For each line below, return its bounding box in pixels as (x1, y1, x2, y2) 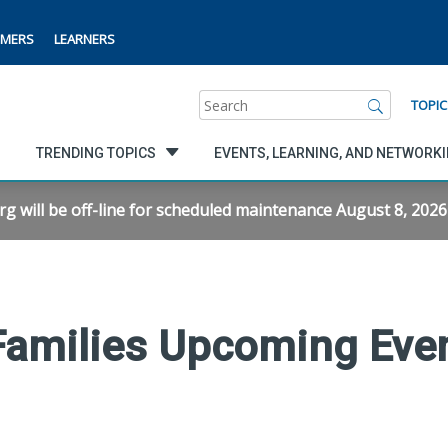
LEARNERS (54, 30, 115, 48)
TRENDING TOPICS (35, 144, 156, 161)
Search (198, 89, 249, 111)
